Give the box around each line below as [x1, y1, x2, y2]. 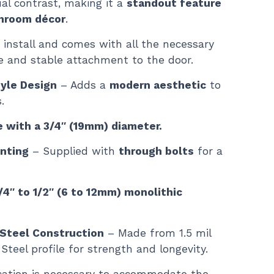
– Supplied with [29, 145, 119, 157]
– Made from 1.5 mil [104, 227, 211, 239]
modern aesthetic [109, 79, 206, 91]
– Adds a [57, 79, 109, 91]
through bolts [119, 145, 194, 157]
